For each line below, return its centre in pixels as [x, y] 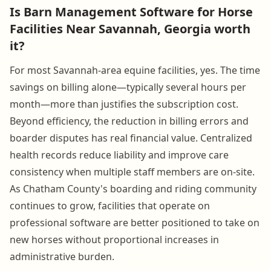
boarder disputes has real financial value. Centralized [131, 138]
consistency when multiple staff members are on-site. [132, 171]
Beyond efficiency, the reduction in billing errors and [129, 121]
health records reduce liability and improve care [119, 155]
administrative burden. [62, 256]
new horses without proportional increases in [114, 239]
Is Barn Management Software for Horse [131, 11]
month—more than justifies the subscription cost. [124, 104]
